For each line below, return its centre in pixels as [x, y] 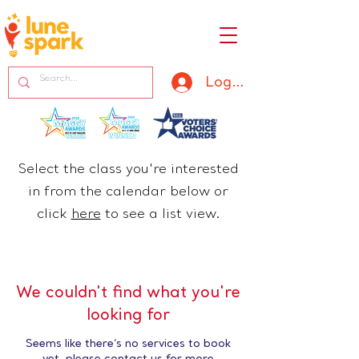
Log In [226, 83]
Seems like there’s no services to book [128, 344]
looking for [128, 316]
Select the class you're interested [128, 170]
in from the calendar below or [128, 192]
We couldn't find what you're [128, 293]
